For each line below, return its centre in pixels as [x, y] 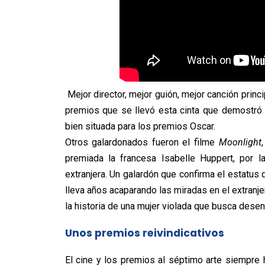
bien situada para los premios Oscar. [140, 126]
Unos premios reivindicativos [144, 233]
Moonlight [240, 142]
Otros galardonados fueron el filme [142, 142]
